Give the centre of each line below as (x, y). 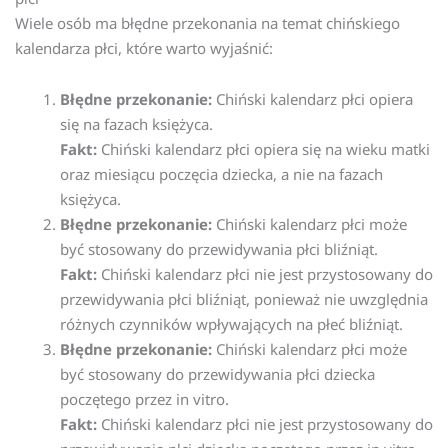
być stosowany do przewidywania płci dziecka (217, 374)
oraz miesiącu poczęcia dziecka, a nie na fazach (221, 174)
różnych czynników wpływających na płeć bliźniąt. (231, 324)
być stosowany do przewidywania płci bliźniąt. (219, 249)
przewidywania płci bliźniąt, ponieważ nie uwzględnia (244, 299)
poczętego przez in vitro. (144, 399)
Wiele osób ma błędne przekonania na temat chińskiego (207, 22)
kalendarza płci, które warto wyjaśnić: (144, 47)
